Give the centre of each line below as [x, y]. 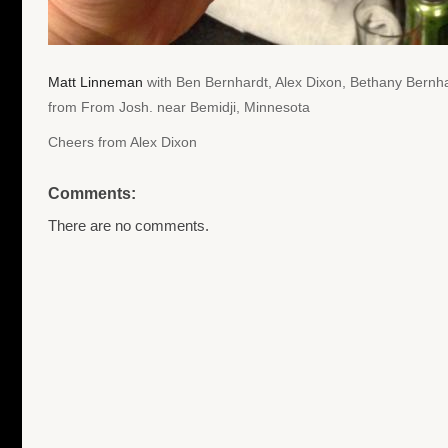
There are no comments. [128, 225]
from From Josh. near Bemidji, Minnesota [179, 106]
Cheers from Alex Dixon [122, 141]
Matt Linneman [95, 81]
